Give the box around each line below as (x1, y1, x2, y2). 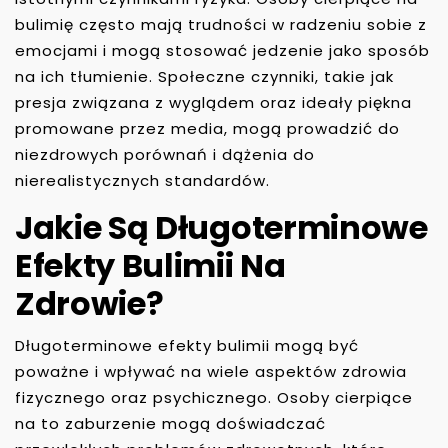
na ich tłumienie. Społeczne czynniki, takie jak (15, 65, 394, 87)
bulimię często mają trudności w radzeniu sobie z (15, 13, 427, 35)
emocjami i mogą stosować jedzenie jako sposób (15, 39, 430, 61)
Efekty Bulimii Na (15, 242, 286, 288)
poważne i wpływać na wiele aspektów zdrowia (15, 360, 407, 382)
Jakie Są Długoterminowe (15, 204, 428, 250)
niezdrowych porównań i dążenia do (15, 143, 315, 165)
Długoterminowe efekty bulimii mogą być (15, 334, 359, 356)
